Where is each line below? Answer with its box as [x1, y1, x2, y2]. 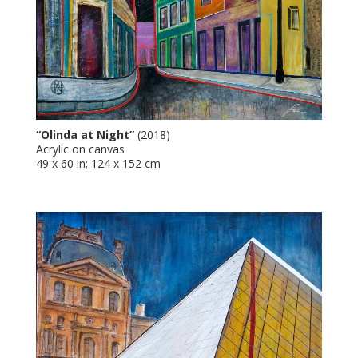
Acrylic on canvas [35, 141, 125, 157]
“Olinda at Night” [35, 127, 134, 142]
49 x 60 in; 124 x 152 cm [35, 156, 161, 171]
